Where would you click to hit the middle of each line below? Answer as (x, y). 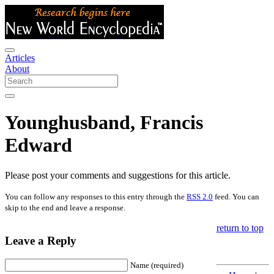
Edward (39, 145)
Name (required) (157, 265)
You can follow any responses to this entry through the (96, 196)
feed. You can (236, 196)
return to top (240, 228)
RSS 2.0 (200, 196)
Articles (20, 58)
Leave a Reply (41, 240)
